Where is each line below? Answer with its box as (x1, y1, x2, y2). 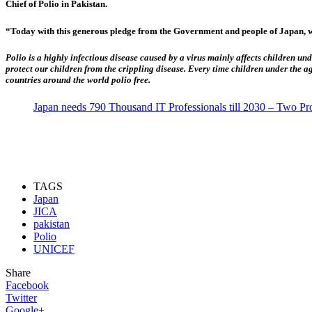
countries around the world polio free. (6, 74, 150, 85)
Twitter (6, 291, 37, 304)
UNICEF (33, 242, 75, 255)
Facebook (6, 279, 49, 291)
